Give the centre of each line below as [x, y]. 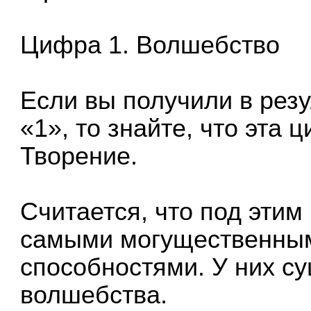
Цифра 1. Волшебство [150, 45]
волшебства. [94, 295]
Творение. [79, 157]
